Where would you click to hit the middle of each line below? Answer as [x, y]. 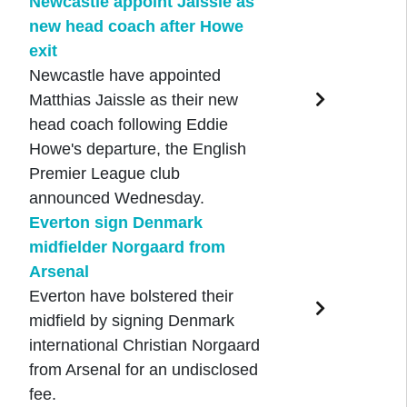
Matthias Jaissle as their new [133, 100]
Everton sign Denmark [115, 223]
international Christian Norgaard [144, 346]
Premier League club [104, 174]
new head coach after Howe [136, 27]
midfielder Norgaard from [127, 248]
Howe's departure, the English [137, 149]
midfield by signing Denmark [131, 321]
